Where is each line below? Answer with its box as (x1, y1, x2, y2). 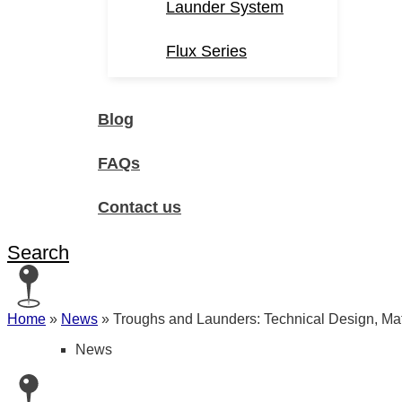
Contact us (98, 198, 181, 216)
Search (7, 241, 69, 264)
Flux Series (166, 42, 247, 60)
